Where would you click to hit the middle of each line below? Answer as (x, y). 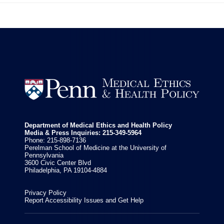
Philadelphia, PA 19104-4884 (66, 170)
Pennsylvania (44, 155)
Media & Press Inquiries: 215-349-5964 (83, 132)
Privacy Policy (46, 192)
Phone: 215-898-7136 (55, 140)
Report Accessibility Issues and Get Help (84, 200)
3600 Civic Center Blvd (58, 162)
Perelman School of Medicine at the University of (96, 147)
